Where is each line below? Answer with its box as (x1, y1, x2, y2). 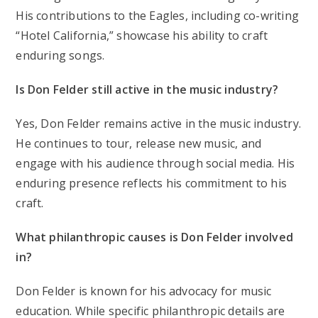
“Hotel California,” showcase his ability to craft (16, 27, 268, 43)
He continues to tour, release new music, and (16, 135, 262, 151)
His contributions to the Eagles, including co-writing (16, 7, 300, 23)
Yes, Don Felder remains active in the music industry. (16, 115, 302, 131)
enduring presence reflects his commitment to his (16, 175, 287, 191)
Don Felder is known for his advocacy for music (16, 283, 272, 299)
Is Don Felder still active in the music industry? (16, 81, 279, 97)
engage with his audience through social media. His (16, 155, 295, 171)
